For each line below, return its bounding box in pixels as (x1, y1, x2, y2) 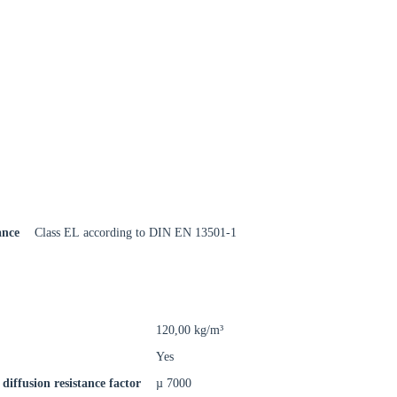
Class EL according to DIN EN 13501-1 (35, 226, 237, 239)
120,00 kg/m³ (156, 323, 224, 337)
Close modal (4, 122, 74, 137)
